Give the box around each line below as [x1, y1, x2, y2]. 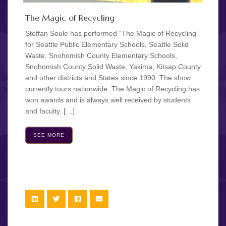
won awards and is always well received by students [25, 96, 191, 104]
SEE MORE [33, 132, 65, 138]
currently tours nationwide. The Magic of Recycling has [25, 85, 200, 93]
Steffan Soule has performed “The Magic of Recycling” [25, 29, 199, 38]
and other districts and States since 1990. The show [25, 74, 191, 82]
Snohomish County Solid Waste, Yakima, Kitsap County [25, 63, 201, 71]
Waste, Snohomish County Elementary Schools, [25, 51, 177, 60]
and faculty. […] [25, 107, 75, 116]
